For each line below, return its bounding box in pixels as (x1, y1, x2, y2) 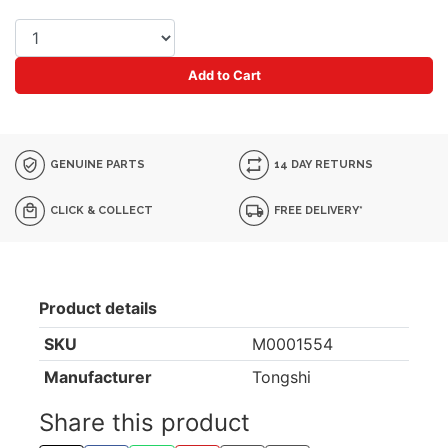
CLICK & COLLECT (47, 203, 154, 217)
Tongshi (251, 367, 311, 387)
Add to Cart (187, 67, 261, 83)
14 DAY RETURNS (271, 157, 374, 171)
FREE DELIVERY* (271, 203, 364, 217)
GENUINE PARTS (47, 157, 146, 171)
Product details (39, 298, 157, 318)
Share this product (39, 408, 250, 437)
